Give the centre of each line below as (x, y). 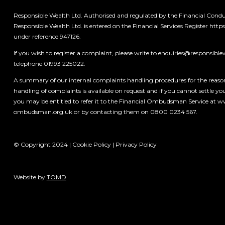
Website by (30, 177)
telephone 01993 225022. (49, 64)
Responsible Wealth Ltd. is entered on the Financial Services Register (111, 26)
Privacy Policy (136, 144)
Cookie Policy (91, 144)
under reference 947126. (47, 36)
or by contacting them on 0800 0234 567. (135, 112)
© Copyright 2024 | (43, 144)
